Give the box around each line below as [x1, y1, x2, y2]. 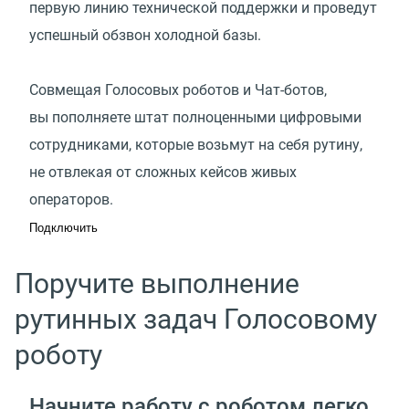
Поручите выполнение [15, 267, 299, 299]
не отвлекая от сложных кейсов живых [29, 163, 297, 181]
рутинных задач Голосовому [15, 302, 377, 335]
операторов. [29, 190, 113, 208]
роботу [15, 338, 102, 371]
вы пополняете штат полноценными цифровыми [29, 108, 362, 126]
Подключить [29, 220, 98, 235]
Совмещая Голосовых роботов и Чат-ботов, [29, 80, 327, 99]
